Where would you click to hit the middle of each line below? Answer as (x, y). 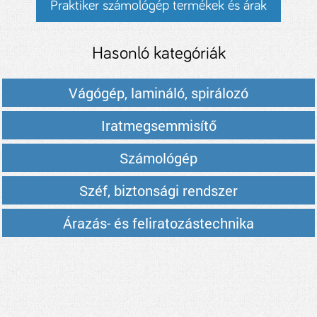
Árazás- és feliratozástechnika (158, 223)
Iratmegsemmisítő (158, 125)
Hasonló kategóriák (158, 53)
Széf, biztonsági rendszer (158, 190)
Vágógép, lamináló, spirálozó (158, 93)
